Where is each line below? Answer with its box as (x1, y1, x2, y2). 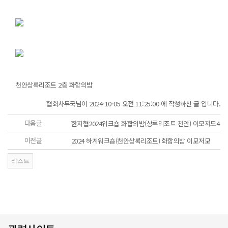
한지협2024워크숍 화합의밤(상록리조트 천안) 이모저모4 (71, 119, 219, 129)
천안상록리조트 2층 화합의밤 (15, 80, 93, 90)
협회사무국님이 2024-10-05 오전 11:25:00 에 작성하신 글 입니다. (46, 99, 220, 108)
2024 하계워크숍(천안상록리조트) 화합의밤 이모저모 (71, 136, 210, 146)
